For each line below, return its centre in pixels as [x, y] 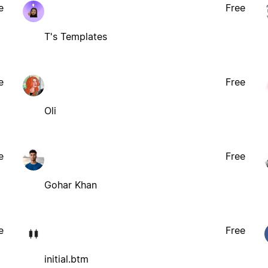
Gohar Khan [70, 185]
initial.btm [66, 259]
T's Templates [75, 36]
